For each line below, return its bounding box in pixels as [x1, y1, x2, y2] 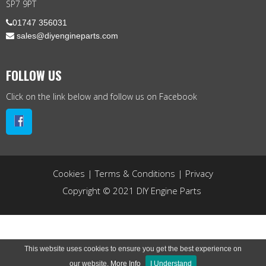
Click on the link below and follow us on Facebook [6, 90, 197, 102]
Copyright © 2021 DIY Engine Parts [62, 184, 204, 197]
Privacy [185, 167, 213, 179]
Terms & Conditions [95, 167, 175, 179]
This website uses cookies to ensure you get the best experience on [24, 245, 242, 253]
